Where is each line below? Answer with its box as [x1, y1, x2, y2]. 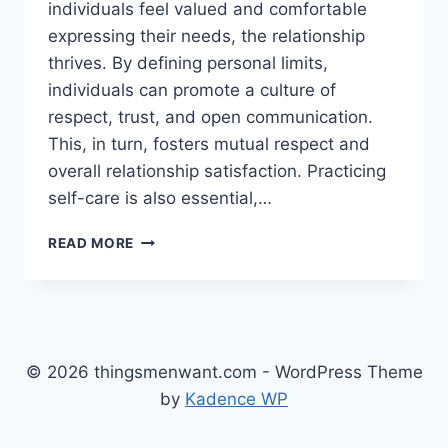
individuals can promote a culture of [48, 80, 336, 101]
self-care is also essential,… [48, 188, 272, 209]
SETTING [133, 230, 197, 247]
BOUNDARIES [133, 272, 229, 289]
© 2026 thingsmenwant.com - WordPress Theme [25, 362, 423, 383]
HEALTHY [133, 251, 202, 268]
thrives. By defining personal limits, [48, 53, 328, 74]
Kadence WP [185, 389, 288, 410]
